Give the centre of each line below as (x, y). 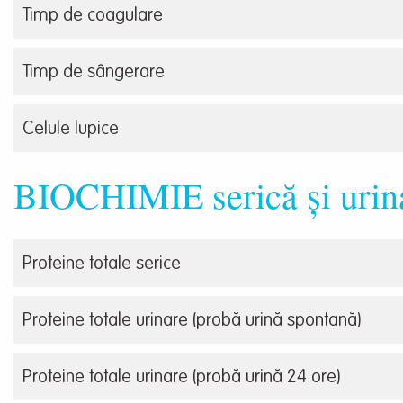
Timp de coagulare (93, 17)
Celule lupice (71, 130)
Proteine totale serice (102, 265)
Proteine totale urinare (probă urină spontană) (192, 322)
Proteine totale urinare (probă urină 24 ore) (181, 378)
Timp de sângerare (94, 73)
